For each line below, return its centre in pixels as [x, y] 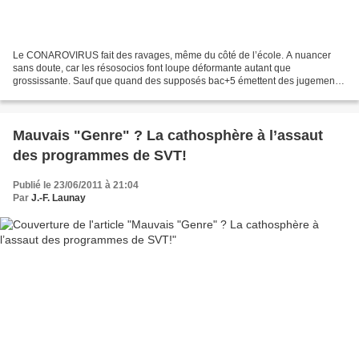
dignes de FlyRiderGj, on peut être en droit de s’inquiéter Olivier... [154, 93]
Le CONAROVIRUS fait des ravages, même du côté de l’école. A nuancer [172, 55]
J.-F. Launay [58, 198]
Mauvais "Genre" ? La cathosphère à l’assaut [168, 135]
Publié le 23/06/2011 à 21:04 [76, 185]
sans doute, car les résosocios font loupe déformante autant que [152, 68]
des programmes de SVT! [100, 155]
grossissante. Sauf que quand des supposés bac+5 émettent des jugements [177, 81]
